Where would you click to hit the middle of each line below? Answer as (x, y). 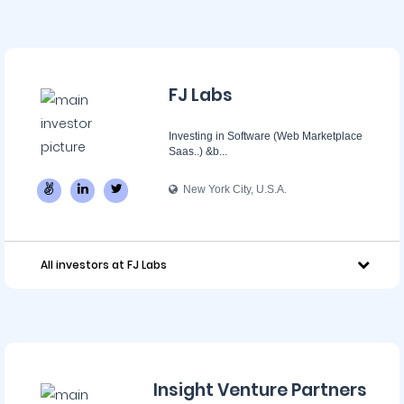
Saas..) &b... (198, 151)
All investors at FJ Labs (104, 265)
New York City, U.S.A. (232, 189)
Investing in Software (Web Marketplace (266, 136)
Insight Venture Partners (260, 390)
